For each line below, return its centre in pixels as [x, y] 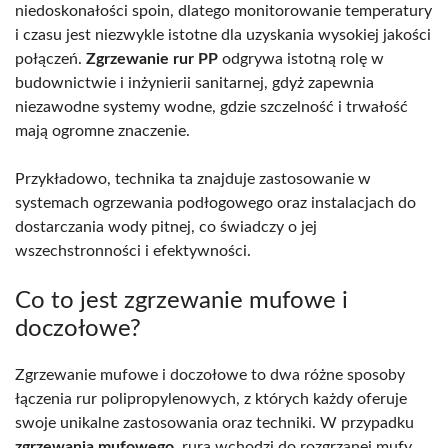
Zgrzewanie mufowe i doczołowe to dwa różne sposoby [210, 374]
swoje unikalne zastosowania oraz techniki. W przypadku [214, 422]
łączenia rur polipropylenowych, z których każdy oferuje [211, 398]
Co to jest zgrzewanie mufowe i [181, 300]
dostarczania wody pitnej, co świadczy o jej [166, 226]
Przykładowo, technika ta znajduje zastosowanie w [193, 178]
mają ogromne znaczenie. [102, 130]
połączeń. [50, 58]
